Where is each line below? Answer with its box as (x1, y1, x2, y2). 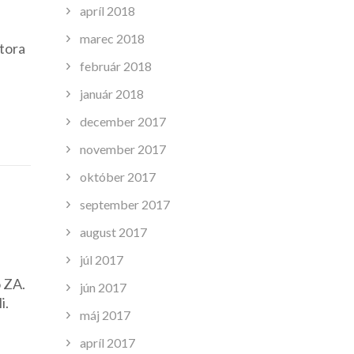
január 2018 (79, 85, 144, 101)
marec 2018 (79, 30, 145, 46)
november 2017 (79, 141, 166, 156)
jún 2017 (79, 279, 126, 295)
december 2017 (79, 113, 166, 129)
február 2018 (79, 58, 152, 73)
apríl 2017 (79, 334, 135, 350)
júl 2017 (79, 251, 123, 267)
